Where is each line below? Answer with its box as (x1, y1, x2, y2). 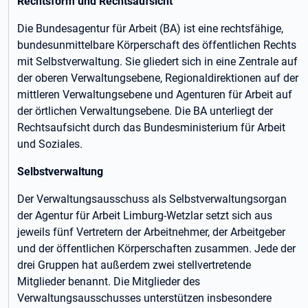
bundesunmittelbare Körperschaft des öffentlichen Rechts (17, 38, 296, 52)
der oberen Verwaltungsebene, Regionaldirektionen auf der (17, 71, 298, 85)
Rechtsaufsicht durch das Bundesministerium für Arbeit (17, 121, 285, 134)
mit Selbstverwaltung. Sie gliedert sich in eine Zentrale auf (17, 55, 298, 68)
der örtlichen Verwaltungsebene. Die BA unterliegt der (17, 104, 273, 118)
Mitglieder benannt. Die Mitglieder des (17, 275, 200, 288)
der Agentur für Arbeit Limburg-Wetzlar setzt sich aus (17, 209, 272, 222)
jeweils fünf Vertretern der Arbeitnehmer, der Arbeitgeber (17, 225, 285, 239)
